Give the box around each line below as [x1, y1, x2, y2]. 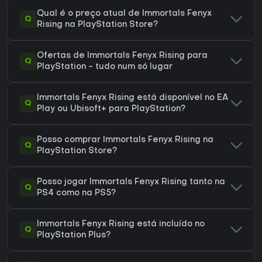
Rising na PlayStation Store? [37, 21, 158, 29]
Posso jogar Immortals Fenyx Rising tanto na [37, 178, 225, 187]
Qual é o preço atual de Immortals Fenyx [37, 10, 212, 18]
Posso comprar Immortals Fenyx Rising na [37, 136, 213, 144]
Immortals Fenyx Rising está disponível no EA [37, 94, 228, 102]
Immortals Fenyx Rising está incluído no [37, 220, 205, 229]
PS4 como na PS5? [37, 189, 116, 198]
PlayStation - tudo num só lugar [37, 63, 173, 71]
